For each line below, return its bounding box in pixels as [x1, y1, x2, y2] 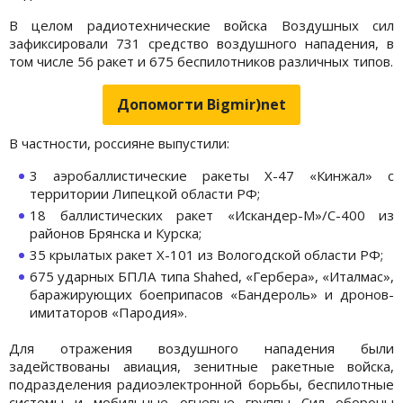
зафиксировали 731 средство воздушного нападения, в [9, 33, 394, 52]
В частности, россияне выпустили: [9, 133, 229, 152]
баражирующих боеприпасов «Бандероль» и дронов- [30, 284, 394, 303]
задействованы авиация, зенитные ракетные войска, [9, 356, 394, 375]
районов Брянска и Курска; [30, 223, 201, 242]
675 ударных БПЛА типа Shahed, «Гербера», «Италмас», [30, 266, 394, 285]
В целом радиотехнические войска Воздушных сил [9, 15, 394, 34]
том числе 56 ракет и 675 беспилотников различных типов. [9, 51, 393, 70]
